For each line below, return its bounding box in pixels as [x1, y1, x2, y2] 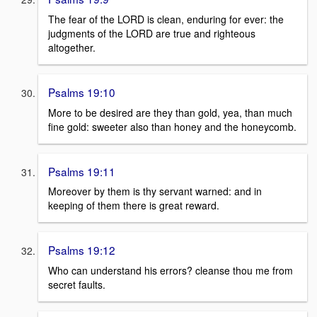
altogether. [48, 40, 96, 54]
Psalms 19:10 [48, 83, 115, 100]
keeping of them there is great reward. [48, 198, 219, 213]
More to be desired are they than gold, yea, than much [48, 105, 292, 120]
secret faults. [48, 277, 105, 292]
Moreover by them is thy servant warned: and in [48, 184, 262, 199]
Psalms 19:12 [48, 242, 115, 258]
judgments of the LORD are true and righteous [48, 25, 255, 40]
